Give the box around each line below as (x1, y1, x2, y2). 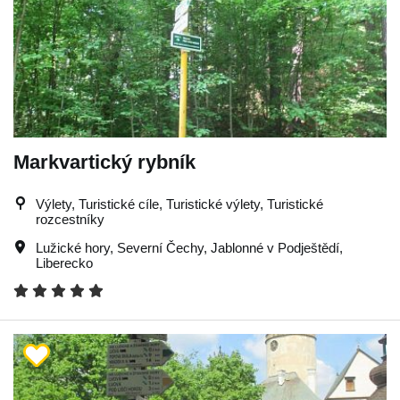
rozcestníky (36, 212, 104, 227)
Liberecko (36, 255, 93, 271)
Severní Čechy (117, 240, 204, 255)
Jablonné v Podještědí (211, 240, 339, 255)
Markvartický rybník (13, 151, 196, 173)
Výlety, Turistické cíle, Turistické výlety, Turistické (36, 196, 323, 212)
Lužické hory (36, 240, 110, 255)
